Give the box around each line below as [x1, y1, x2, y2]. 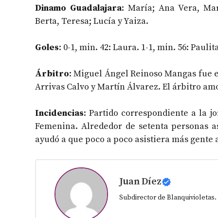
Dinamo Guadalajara [35, 2, 122, 14]
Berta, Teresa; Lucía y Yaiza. [35, 16, 148, 27]
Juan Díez [119, 176, 162, 188]
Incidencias [35, 108, 84, 119]
